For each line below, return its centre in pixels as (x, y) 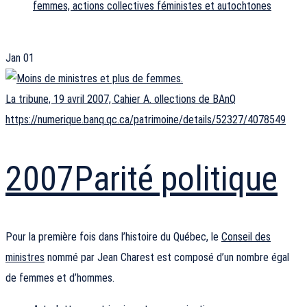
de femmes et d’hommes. (60, 278)
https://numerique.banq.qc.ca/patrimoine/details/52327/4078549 (146, 120)
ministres (25, 258)
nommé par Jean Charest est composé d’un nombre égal (167, 258)
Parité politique (176, 179)
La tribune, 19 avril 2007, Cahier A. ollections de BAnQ (121, 99)
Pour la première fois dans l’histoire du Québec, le (113, 237)
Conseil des (246, 237)
